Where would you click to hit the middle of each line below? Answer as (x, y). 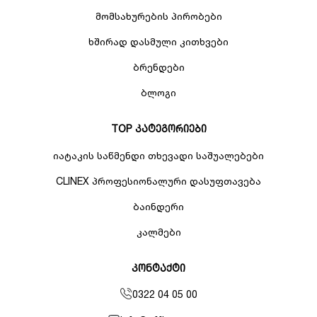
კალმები (158, 232)
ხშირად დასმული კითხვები (158, 41)
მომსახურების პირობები (158, 16)
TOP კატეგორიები (158, 128)
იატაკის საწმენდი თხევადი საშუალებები (158, 155)
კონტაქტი (158, 268)
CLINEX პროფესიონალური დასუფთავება (158, 181)
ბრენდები (158, 67)
